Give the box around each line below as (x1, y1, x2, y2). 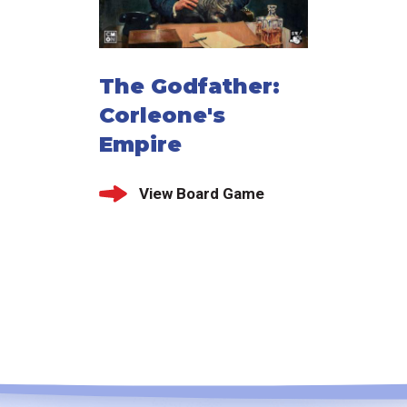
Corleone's (98, 101, 225, 128)
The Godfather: (98, 72, 280, 99)
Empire (98, 130, 182, 157)
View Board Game (138, 184, 264, 203)
